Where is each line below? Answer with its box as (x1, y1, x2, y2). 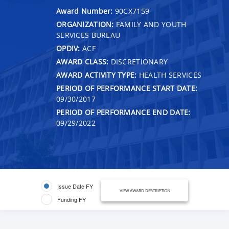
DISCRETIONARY (108, 56, 168, 66)
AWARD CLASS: (56, 56, 109, 66)
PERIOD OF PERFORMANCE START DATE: (56, 83, 198, 93)
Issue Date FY (57, 181, 93, 190)
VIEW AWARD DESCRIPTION (119, 187, 170, 193)
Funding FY (57, 195, 86, 203)
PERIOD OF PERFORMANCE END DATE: (56, 107, 191, 117)
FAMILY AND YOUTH (113, 19, 187, 29)
